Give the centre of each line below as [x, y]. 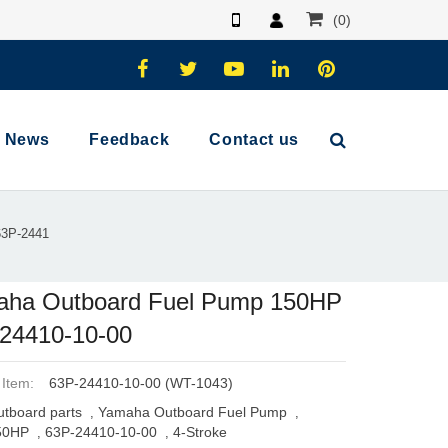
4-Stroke [199, 432]
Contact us [254, 139]
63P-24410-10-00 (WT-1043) [141, 383]
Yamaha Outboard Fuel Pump [192, 412]
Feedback [129, 139]
